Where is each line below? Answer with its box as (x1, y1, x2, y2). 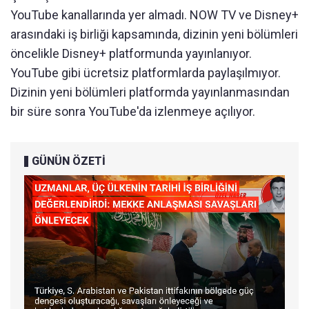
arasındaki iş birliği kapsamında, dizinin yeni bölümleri (10, 27, 298, 42)
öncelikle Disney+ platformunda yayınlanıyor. (10, 46, 252, 61)
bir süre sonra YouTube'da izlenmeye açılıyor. (10, 104, 255, 119)
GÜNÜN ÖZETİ (32, 154, 106, 168)
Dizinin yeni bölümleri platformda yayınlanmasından (10, 85, 290, 100)
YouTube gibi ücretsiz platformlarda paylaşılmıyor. (10, 66, 281, 81)
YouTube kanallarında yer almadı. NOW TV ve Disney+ (10, 8, 299, 23)
